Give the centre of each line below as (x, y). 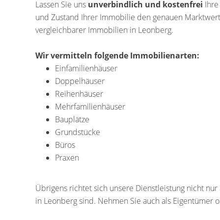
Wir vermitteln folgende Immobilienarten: (117, 55)
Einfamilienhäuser (86, 68)
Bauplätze (72, 119)
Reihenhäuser (79, 94)
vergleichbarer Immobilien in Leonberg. (104, 30)
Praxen (67, 158)
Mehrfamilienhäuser (90, 107)
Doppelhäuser (80, 81)
